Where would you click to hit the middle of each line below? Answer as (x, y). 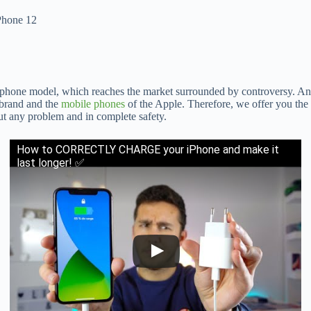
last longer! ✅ (51, 163)
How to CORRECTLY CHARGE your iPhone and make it (148, 150)
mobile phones (93, 104)
